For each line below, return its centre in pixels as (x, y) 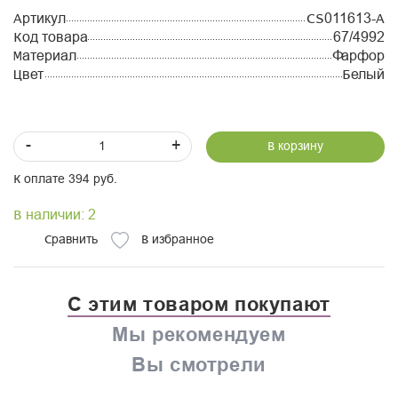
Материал (45, 57)
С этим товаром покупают (199, 304)
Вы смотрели (199, 365)
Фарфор (358, 57)
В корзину (296, 147)
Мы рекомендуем (199, 334)
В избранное (178, 240)
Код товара (51, 38)
